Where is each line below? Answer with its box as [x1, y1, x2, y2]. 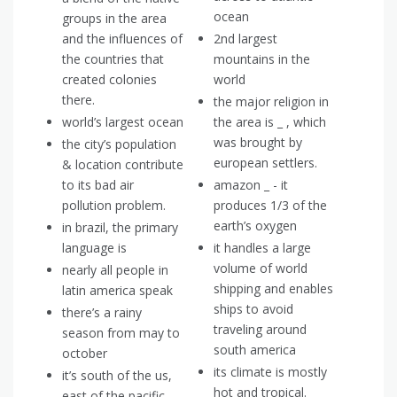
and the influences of [62, 30, 183, 48]
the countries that [62, 51, 164, 68]
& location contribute [62, 156, 183, 174]
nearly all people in [62, 261, 168, 279]
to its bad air [62, 176, 134, 194]
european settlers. [214, 154, 317, 172]
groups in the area [62, 10, 167, 27]
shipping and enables [214, 280, 333, 298]
